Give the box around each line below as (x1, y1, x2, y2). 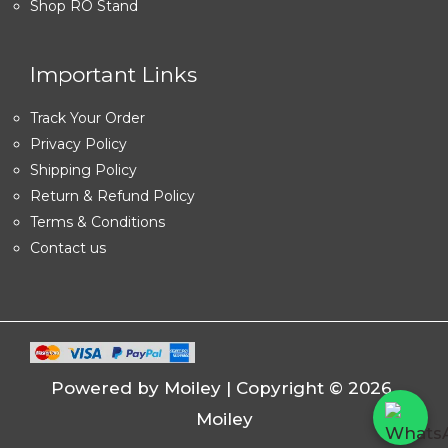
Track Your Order (30, 108, 145, 127)
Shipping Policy (30, 160, 137, 179)
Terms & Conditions (30, 212, 165, 231)
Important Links (30, 62, 197, 88)
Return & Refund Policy (30, 186, 195, 205)
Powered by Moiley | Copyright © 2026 (51, 377, 397, 398)
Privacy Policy (30, 134, 127, 153)
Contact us (30, 238, 106, 257)
